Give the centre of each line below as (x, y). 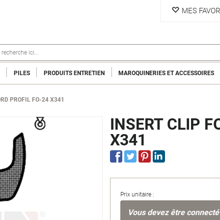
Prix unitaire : (137, 194)
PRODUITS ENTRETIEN (74, 73)
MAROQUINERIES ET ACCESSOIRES (166, 73)
